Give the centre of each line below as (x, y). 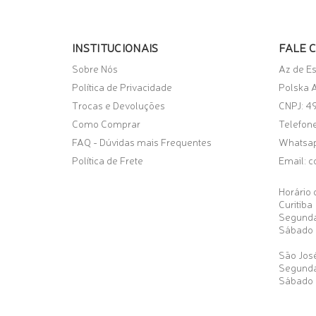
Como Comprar (106, 123)
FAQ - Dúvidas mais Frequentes (142, 141)
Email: (293, 160)
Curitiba (295, 203)
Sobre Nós (95, 68)
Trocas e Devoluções (119, 105)
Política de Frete (108, 160)
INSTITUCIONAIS (115, 47)
